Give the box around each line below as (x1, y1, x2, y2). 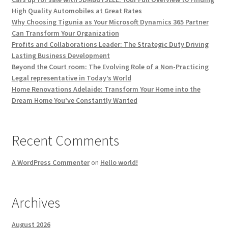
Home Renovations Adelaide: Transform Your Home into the (11, 84, 201, 94)
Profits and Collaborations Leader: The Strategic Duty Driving (11, 39, 209, 49)
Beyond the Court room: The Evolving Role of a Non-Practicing (11, 62, 209, 71)
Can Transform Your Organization (11, 28, 119, 38)
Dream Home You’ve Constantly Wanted (11, 95, 137, 105)
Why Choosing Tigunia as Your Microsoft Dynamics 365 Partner (11, 17, 209, 26)
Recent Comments (11, 131, 119, 150)
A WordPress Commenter (11, 157, 90, 167)
